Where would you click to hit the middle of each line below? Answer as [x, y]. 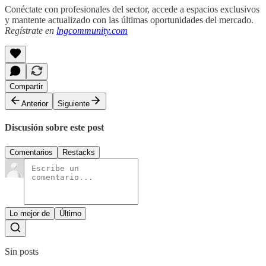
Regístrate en [31, 31]
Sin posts [22, 251]
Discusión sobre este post [54, 128]
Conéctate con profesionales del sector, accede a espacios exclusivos [132, 9]
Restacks [79, 152]
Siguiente [74, 104]
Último [70, 213]
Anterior [35, 104]
